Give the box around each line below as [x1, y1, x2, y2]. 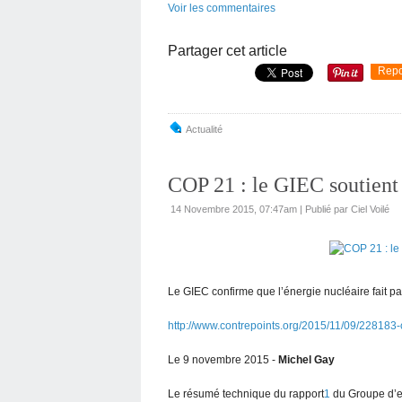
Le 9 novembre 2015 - [168, 353, 278, 366]
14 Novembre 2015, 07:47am [170, 203, 297, 214]
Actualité [186, 123, 223, 135]
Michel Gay [278, 353, 335, 366]
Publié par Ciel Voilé [305, 203, 389, 214]
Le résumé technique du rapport [168, 387, 324, 400]
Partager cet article [168, 42, 287, 58]
